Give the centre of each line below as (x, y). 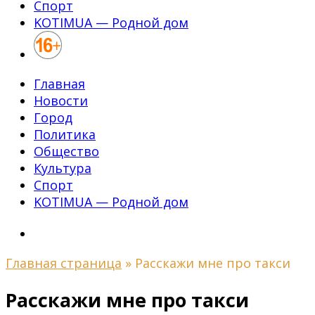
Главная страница (64, 263)
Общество (66, 151)
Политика (65, 134)
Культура (63, 168)
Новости (61, 101)
